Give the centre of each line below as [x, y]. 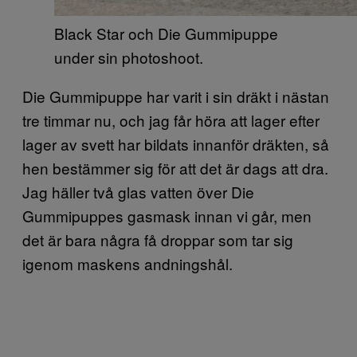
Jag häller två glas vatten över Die [138, 192]
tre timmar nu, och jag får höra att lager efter [171, 120]
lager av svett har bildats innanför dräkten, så [176, 144]
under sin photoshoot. [129, 57]
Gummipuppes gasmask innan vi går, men [167, 216]
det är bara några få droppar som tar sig [158, 239]
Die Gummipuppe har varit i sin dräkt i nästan [176, 96]
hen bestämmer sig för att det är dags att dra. [175, 168]
